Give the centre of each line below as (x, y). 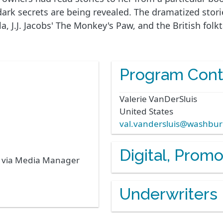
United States (146, 111)
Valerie (133, 99)
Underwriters (168, 194)
